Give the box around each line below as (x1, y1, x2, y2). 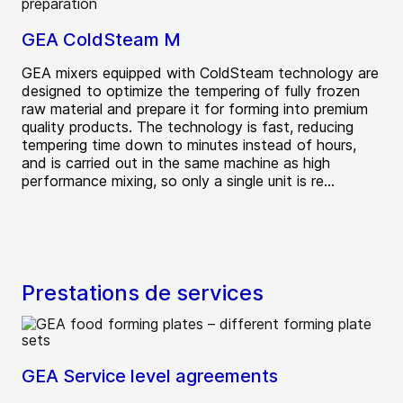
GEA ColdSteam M (22, 29, 181, 51)
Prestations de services (22, 280, 264, 307)
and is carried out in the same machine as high (22, 154, 330, 173)
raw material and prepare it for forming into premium (22, 100, 368, 119)
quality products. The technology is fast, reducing (22, 118, 354, 137)
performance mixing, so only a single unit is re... (22, 172, 335, 191)
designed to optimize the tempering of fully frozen (22, 82, 360, 101)
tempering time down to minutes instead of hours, (22, 136, 356, 155)
